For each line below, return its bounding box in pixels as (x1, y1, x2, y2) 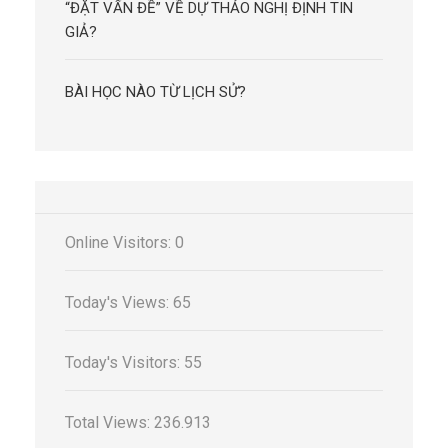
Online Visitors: (65, 233, 175, 253)
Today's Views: (65, 293, 173, 313)
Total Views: (65, 413, 154, 433)
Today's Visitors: (65, 353, 184, 373)
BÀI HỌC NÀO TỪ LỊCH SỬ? (65, 83, 246, 102)
